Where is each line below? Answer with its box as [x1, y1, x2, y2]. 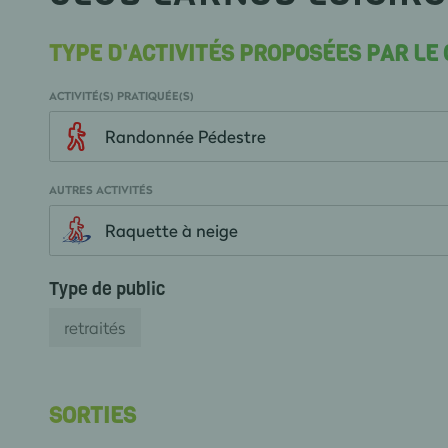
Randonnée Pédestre [104, 125, 266, 148]
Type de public [48, 277, 165, 301]
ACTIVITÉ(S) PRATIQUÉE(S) [48, 88, 194, 104]
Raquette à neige [104, 219, 238, 242]
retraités [63, 316, 126, 339]
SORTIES [48, 401, 136, 430]
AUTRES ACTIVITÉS [48, 182, 153, 198]
